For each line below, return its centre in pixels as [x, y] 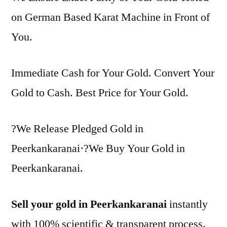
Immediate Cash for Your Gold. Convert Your [113, 73]
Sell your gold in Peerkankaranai [89, 204]
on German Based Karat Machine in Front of [110, 17]
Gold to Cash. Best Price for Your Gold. [100, 93]
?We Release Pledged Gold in [77, 129]
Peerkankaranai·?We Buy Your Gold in [98, 148]
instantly [187, 204]
